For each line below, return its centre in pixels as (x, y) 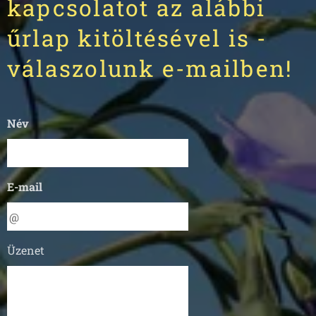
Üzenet (26, 250)
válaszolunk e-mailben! (150, 68)
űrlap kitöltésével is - (137, 38)
